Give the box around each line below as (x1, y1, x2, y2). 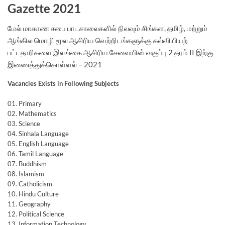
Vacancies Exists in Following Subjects (8, 79, 119, 87)
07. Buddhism (8, 159, 47, 168)
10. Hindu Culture (8, 189, 59, 198)
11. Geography (8, 199, 51, 208)
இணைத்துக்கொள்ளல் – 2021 (8, 59, 102, 69)
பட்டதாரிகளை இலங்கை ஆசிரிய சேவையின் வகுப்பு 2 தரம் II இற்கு (8, 47, 213, 57)
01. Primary (8, 99, 42, 107)
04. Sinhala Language (8, 129, 69, 138)
